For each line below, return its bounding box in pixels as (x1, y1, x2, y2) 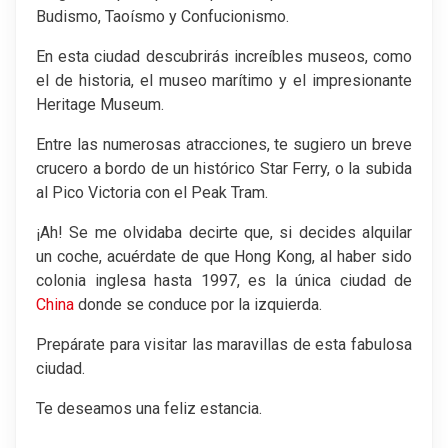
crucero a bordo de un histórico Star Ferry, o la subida (36, 158, 412, 178)
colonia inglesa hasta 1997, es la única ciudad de (36, 270, 412, 290)
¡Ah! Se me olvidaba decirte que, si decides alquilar (36, 222, 412, 242)
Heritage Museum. (36, 94, 164, 114)
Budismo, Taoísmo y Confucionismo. (36, 6, 289, 26)
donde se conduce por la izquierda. (74, 294, 322, 314)
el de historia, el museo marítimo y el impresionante (36, 70, 412, 90)
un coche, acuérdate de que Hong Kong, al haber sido (36, 246, 412, 266)
